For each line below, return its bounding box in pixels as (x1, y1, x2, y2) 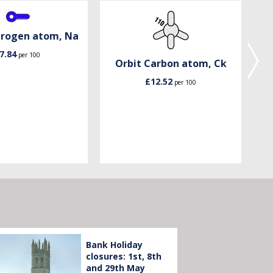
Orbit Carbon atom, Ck (115, 57, 227, 70)
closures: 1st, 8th (85, 250, 161, 262)
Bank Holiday (85, 239, 143, 250)
